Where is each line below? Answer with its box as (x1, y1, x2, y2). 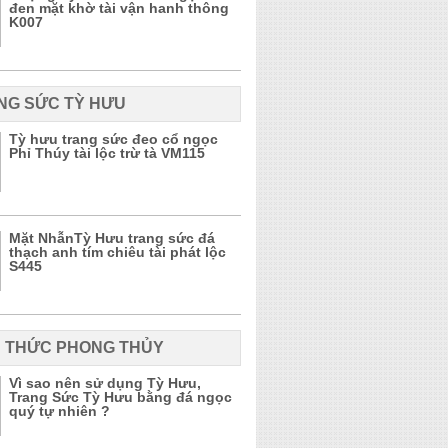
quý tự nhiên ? (9, 403, 110, 419)
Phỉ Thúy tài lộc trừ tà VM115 (9, 145, 205, 161)
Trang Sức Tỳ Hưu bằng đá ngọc (9, 389, 232, 405)
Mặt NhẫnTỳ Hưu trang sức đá (9, 230, 215, 246)
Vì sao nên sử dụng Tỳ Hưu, (9, 375, 201, 391)
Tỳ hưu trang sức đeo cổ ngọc (9, 131, 218, 147)
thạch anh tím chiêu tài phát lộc (9, 244, 226, 260)
